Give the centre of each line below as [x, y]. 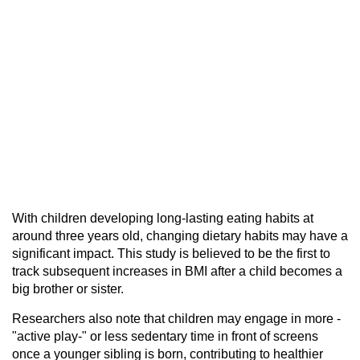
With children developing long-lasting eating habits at [163, 218]
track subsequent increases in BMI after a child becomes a [177, 271]
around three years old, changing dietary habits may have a [180, 235]
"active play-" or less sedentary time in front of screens [165, 336]
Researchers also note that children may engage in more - [176, 318]
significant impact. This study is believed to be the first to [171, 253]
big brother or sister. [68, 288]
